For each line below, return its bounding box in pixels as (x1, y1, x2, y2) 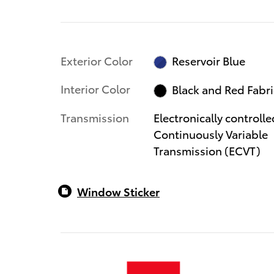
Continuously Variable (153, 125, 268, 141)
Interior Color (61, 81, 130, 97)
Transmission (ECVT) (153, 142, 261, 158)
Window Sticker (77, 183, 160, 199)
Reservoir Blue (172, 53, 246, 68)
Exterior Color (61, 52, 133, 68)
